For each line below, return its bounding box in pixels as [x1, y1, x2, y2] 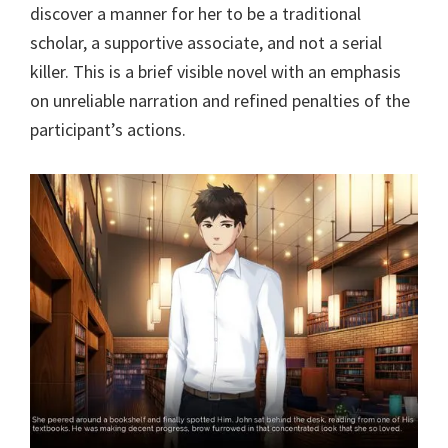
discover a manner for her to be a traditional [30, 2, 361, 26]
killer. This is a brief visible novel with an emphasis [30, 60, 401, 84]
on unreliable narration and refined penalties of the [30, 89, 410, 113]
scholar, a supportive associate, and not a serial [30, 31, 382, 55]
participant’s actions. [30, 118, 186, 142]
